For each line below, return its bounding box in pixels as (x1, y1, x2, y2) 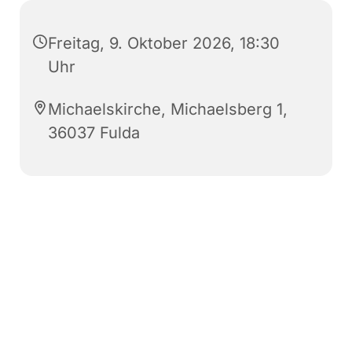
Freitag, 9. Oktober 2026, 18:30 (48, 34, 280, 53)
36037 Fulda (48, 123, 140, 143)
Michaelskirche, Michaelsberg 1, (48, 100, 288, 119)
